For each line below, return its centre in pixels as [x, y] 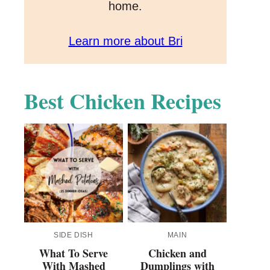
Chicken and [177, 253]
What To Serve [74, 253]
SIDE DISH [74, 235]
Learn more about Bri [125, 41]
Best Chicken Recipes [123, 101]
